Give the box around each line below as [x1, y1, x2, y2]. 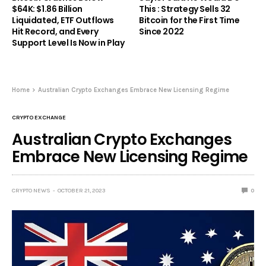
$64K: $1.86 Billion [12, 2, 83, 15]
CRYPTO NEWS [12, 186, 50, 194]
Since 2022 [139, 25, 184, 37]
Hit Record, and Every [12, 25, 99, 37]
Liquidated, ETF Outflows [12, 14, 114, 26]
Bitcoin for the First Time [139, 14, 240, 26]
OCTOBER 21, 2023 [58, 186, 106, 194]
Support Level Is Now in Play [12, 36, 125, 49]
